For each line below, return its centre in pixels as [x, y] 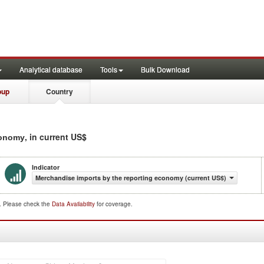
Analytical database [51, 69]
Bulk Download [165, 69]
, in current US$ [56, 137]
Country [60, 91]
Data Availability [74, 204]
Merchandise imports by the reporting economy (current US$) [131, 178]
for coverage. [115, 204]
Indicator [46, 167]
